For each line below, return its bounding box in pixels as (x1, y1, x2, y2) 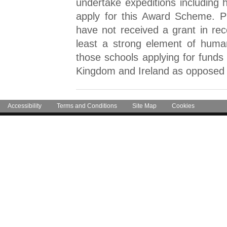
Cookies (172, 102, 195, 109)
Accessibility (8, 102, 42, 109)
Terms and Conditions (57, 102, 117, 109)
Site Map (132, 102, 157, 109)
